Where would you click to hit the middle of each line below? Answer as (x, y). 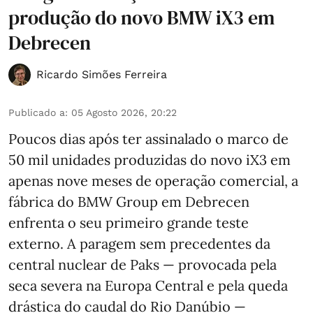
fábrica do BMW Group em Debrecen (129, 201)
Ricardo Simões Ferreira (102, 74)
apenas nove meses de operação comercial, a (153, 180)
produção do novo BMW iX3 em (141, 17)
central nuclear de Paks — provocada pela (143, 264)
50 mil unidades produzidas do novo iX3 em (150, 159)
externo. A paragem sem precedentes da (139, 243)
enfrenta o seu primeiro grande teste (129, 222)
